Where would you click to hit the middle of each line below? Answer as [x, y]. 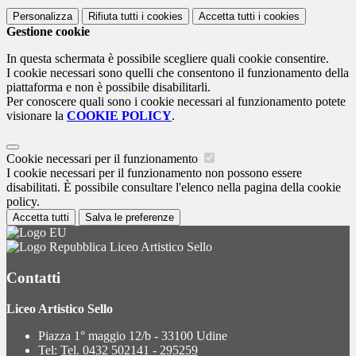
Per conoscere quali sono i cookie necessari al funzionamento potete [176, 102]
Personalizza [43, 17]
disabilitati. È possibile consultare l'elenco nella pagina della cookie [174, 188]
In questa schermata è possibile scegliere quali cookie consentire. [168, 59]
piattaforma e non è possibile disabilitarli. [108, 87]
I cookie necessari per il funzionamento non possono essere [154, 173]
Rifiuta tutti [113, 17]
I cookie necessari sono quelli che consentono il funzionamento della [178, 73]
